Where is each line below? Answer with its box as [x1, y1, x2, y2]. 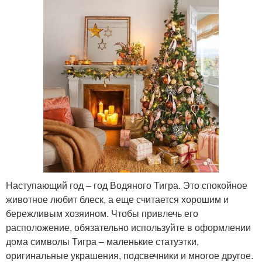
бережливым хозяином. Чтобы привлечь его [6, 206, 198, 220]
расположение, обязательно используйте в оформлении [6, 220, 251, 235]
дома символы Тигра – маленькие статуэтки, [6, 235, 199, 249]
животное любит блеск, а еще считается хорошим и [6, 192, 229, 206]
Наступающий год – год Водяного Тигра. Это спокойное [6, 178, 247, 192]
